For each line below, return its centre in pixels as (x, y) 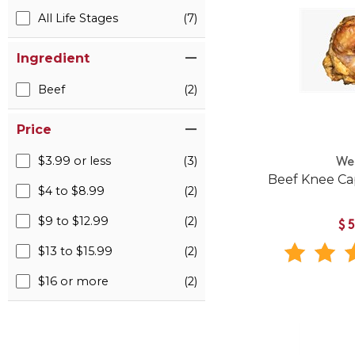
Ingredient (53, 58)
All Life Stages (78, 18)
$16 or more (73, 281)
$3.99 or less (74, 161)
